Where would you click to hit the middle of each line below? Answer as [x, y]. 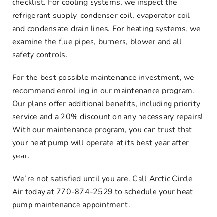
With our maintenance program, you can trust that [102, 130]
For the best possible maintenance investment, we [103, 78]
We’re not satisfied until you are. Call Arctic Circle [102, 179]
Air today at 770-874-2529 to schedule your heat [102, 192]
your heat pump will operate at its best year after [100, 143]
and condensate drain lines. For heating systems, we [106, 29]
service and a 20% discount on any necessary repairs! [108, 117]
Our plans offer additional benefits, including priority [106, 104]
